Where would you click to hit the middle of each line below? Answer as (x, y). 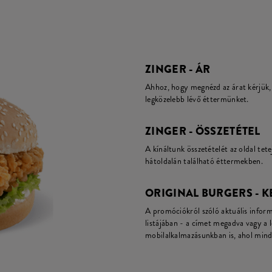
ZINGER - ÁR (178, 69)
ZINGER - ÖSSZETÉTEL (203, 131)
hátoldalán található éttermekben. (204, 161)
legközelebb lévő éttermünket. (197, 99)
